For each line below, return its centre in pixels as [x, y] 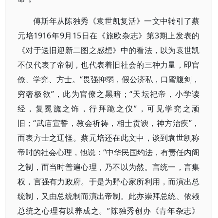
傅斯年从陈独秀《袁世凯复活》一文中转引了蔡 [117, 21]
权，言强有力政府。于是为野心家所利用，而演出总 [109, 182]
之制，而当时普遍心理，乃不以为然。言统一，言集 [109, 167]
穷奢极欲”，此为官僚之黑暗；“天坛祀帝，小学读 [109, 94]
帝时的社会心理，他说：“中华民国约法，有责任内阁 [109, 152]
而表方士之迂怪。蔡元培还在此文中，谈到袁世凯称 [109, 138]
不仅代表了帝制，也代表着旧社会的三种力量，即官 [109, 65]
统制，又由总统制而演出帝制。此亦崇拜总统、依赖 [109, 196]
